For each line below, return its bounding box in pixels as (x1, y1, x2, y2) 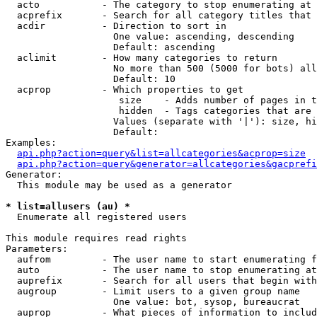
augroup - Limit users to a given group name (6, 286, 300, 296)
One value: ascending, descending (6, 31, 294, 42)
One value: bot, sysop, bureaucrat (6, 296, 300, 307)
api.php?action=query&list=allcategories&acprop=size (17, 148, 306, 158)
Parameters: (6, 243, 68, 254)
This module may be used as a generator (6, 180, 232, 190)
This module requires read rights (6, 233, 187, 243)
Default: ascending (6, 42, 215, 52)
